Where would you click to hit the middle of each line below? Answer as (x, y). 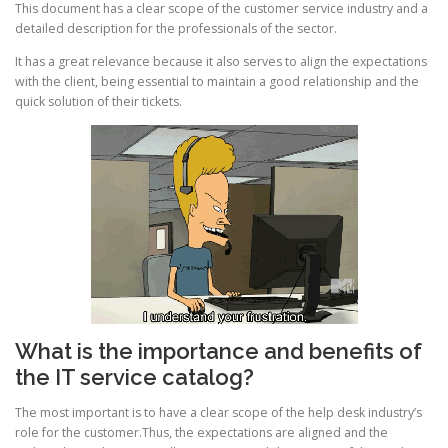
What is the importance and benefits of (218, 350)
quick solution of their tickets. (98, 102)
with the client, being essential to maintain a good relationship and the (217, 82)
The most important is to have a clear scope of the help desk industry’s (218, 412)
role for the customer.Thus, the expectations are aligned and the (201, 432)
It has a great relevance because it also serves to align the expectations (221, 62)
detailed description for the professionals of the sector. (176, 29)
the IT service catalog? (134, 376)
